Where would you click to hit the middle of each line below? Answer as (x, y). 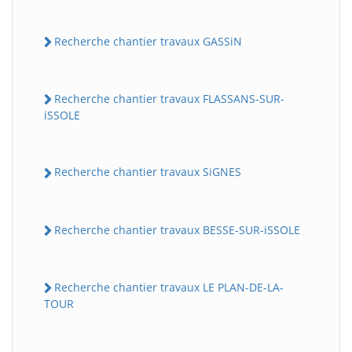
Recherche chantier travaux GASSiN (148, 41)
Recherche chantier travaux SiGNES (148, 172)
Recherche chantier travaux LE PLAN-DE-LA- (169, 287)
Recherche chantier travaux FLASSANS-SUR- (169, 99)
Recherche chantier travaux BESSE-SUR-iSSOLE (177, 229)
